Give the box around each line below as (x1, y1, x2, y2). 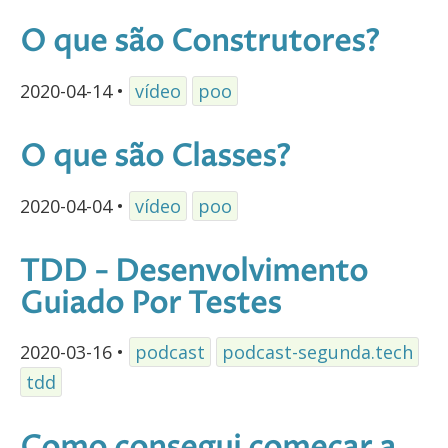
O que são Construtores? (20, 21, 379, 63)
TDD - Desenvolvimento (20, 251, 368, 293)
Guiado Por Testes (20, 283, 281, 325)
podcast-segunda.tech (222, 340, 413, 365)
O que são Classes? (20, 136, 290, 178)
